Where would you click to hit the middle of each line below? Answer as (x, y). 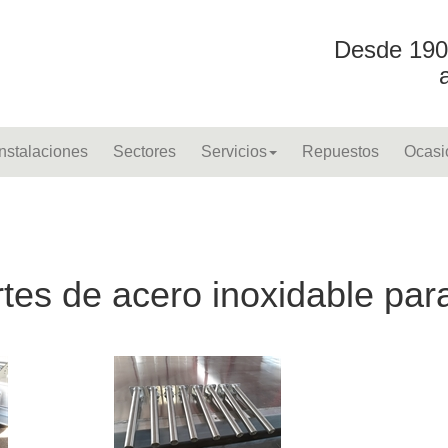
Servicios (234, 151)
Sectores (144, 151)
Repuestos (340, 151)
